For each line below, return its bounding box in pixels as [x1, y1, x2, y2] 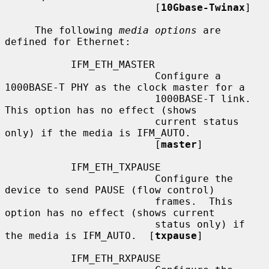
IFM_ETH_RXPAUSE [5, 252, 71, 264]
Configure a [5, 70, 155, 82]
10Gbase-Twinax [161, 1, 245, 13]
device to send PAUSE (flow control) [5, 184, 215, 196]
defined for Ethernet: [5, 35, 131, 47]
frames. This [5, 195, 155, 207]
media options [119, 24, 197, 36]
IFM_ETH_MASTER [5, 58, 71, 70]
